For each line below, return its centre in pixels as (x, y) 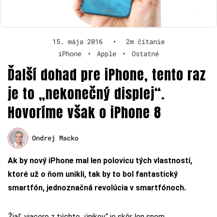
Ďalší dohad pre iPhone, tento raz (107, 74)
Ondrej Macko (55, 138)
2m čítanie (145, 41)
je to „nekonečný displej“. (86, 93)
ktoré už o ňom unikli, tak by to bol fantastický (93, 174)
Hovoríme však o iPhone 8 (85, 112)
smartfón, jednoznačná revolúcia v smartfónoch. (97, 187)
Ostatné (145, 53)
